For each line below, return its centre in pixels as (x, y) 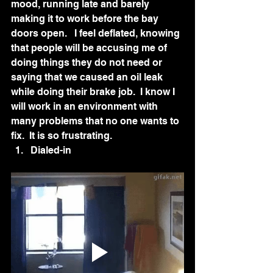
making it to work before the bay (86, 19)
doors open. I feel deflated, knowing (97, 34)
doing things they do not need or (88, 63)
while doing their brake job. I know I (94, 92)
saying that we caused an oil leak (88, 77)
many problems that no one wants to (96, 121)
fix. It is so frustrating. (62, 136)
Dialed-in (51, 151)
